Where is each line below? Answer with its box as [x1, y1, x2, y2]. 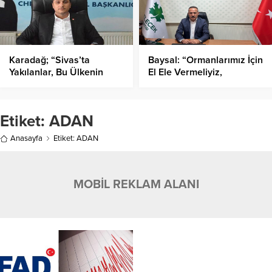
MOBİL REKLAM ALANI [73, 177, 199, 192]
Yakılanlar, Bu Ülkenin [9, 66, 103, 79]
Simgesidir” [9, 90, 59, 103]
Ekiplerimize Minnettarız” [148, 78, 257, 91]
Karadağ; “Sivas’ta [9, 54, 90, 67]
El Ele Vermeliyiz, [148, 66, 222, 79]
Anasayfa [10, 134, 42, 144]
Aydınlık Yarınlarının [9, 78, 95, 91]
